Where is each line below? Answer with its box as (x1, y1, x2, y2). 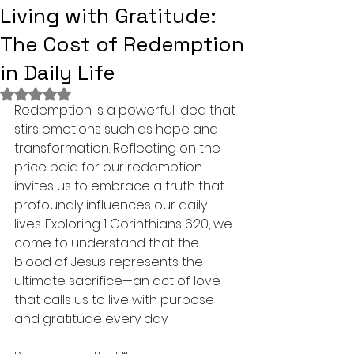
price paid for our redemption (14, 158, 205, 176)
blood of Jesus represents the (14, 253, 206, 271)
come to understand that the (14, 234, 202, 252)
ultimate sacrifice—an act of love (14, 272, 224, 290)
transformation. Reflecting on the (14, 139, 224, 157)
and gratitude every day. (14, 310, 168, 328)
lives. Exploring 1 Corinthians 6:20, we (14, 215, 235, 233)
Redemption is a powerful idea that (14, 101, 239, 119)
